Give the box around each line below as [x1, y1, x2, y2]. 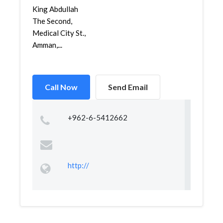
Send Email [108, 82, 148, 92]
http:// [67, 161, 89, 170]
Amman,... [32, 40, 62, 49]
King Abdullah [32, 4, 78, 13]
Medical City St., [32, 28, 86, 37]
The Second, [32, 16, 72, 25]
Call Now [45, 82, 78, 92]
